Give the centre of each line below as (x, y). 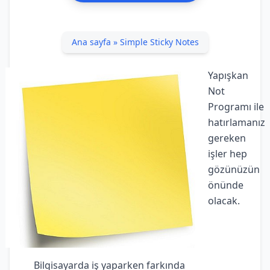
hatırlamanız (236, 122)
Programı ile (236, 107)
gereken (227, 138)
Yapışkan (228, 75)
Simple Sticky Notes (159, 42)
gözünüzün (234, 169)
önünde (225, 185)
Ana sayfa (91, 42)
